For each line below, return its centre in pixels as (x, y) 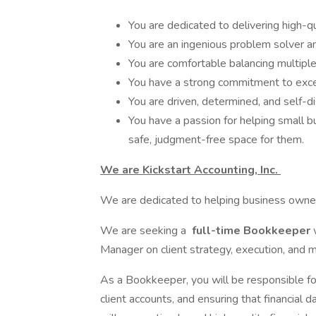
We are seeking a (145, 231)
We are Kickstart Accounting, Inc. (190, 170)
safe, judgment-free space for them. (216, 140)
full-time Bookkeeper (251, 231)
